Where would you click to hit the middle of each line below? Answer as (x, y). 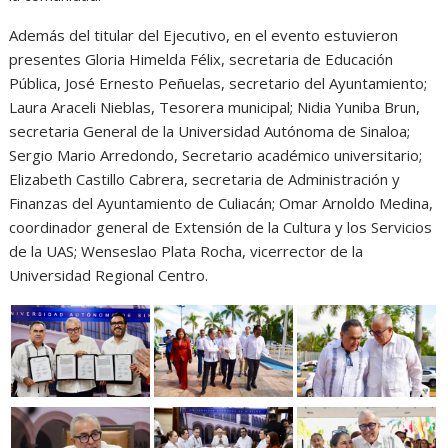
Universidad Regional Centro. (109, 274)
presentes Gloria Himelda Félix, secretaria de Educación (201, 58)
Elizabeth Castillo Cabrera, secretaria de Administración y (205, 178)
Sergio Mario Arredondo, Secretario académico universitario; (216, 154)
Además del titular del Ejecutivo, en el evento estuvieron (204, 34)
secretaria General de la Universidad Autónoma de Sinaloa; (210, 130)
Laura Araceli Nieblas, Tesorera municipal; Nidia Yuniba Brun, (215, 106)
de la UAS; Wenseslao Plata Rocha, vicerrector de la (186, 250)
